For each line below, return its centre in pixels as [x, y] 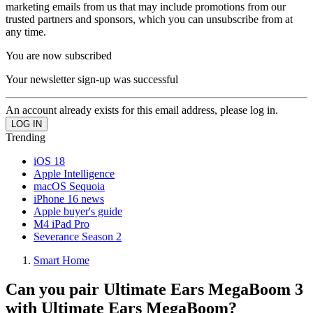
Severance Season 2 [78, 236]
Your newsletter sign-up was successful [92, 79]
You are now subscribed [59, 55]
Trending [26, 137]
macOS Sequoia [69, 186]
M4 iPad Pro [61, 224]
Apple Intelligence [74, 173]
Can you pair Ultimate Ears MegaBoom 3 [154, 290]
